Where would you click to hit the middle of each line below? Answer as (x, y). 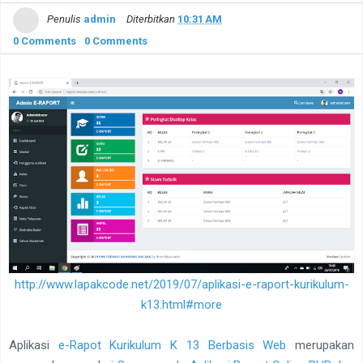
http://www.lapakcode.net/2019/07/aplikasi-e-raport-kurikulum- (181, 284)
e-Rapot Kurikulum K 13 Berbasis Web (172, 345)
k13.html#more (181, 304)
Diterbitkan (152, 19)
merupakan (320, 345)
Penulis (64, 19)
